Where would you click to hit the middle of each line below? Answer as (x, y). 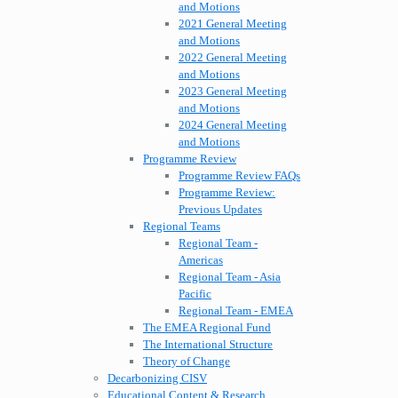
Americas (201, 260)
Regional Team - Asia (230, 277)
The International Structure (208, 345)
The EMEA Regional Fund (207, 328)
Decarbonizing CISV (157, 378)
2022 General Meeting (233, 58)
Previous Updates (220, 210)
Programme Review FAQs (239, 176)
